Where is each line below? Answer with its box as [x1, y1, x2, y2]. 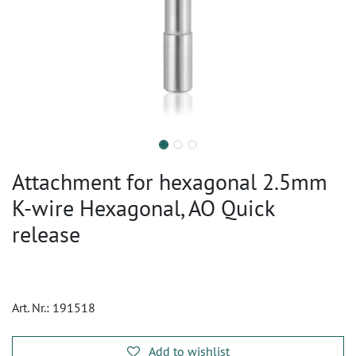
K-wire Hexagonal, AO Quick [12, 193, 274, 222]
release [12, 219, 80, 249]
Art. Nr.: [12, 300, 52, 315]
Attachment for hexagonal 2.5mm [12, 167, 327, 196]
